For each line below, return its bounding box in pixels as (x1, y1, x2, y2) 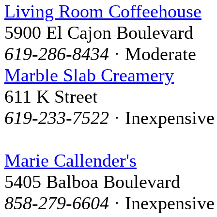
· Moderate (109, 43, 196, 64)
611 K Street (4, 86, 98, 107)
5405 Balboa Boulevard (4, 171, 180, 192)
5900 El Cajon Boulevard (4, 22, 193, 43)
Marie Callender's (4, 150, 137, 170)
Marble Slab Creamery (4, 64, 174, 85)
